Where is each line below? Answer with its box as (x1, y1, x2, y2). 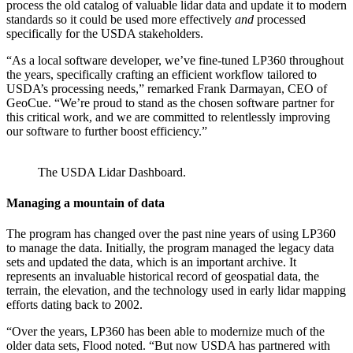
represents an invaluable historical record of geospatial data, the (6, 269, 319, 284)
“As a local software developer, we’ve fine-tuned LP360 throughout (6, 53, 344, 67)
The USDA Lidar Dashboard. (38, 165, 186, 179)
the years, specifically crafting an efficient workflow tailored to (6, 67, 317, 81)
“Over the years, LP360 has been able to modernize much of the (6, 325, 325, 339)
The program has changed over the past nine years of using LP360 (6, 227, 336, 241)
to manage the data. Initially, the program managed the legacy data (6, 241, 334, 255)
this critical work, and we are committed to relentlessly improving (6, 110, 330, 124)
